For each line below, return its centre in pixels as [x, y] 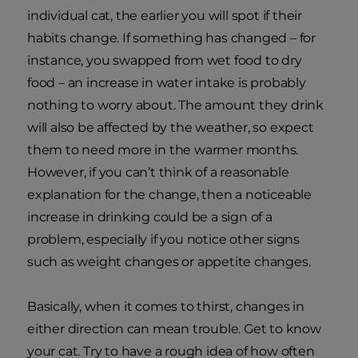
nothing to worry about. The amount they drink [175, 105]
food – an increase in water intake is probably [167, 82]
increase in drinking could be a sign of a [150, 217]
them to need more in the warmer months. [163, 149]
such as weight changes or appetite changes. [169, 261]
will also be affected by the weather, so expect [171, 127]
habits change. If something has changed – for [171, 38]
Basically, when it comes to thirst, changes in [166, 306]
